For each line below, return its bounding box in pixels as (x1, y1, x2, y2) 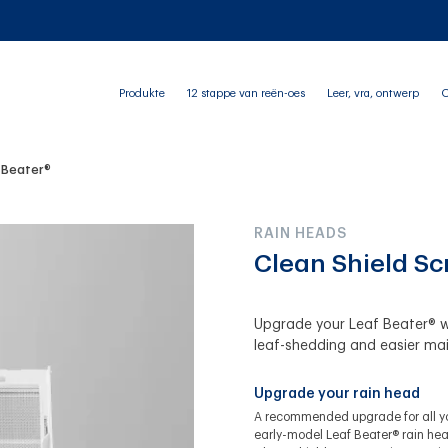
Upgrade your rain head (253, 386, 420, 401)
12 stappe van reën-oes (186, 88, 305, 99)
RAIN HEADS (253, 226, 347, 241)
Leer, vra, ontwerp (326, 88, 419, 99)
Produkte (118, 88, 165, 99)
